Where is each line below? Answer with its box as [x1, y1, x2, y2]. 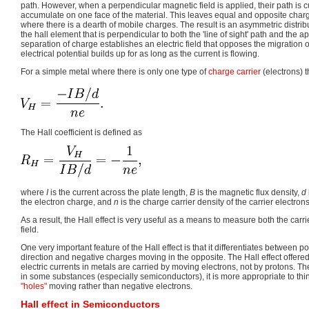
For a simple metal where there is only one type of [21, 66, 208, 77]
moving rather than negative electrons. [47, 281, 192, 292]
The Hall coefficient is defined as [21, 128, 142, 138]
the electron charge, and [21, 197, 114, 208]
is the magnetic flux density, [195, 188, 301, 198]
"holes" [21, 281, 47, 292]
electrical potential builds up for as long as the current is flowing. [21, 48, 259, 59]
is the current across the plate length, [48, 188, 190, 198]
